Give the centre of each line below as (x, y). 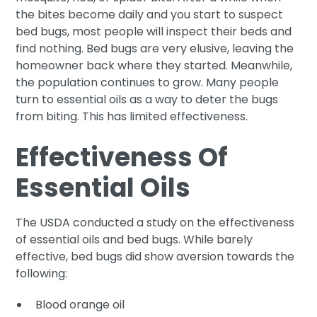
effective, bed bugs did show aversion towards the (155, 256)
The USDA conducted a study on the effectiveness (155, 222)
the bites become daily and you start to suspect (150, 14)
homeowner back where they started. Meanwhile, (154, 65)
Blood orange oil (80, 304)
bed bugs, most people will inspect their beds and (154, 31)
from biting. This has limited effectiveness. (132, 116)
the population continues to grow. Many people (148, 82)
